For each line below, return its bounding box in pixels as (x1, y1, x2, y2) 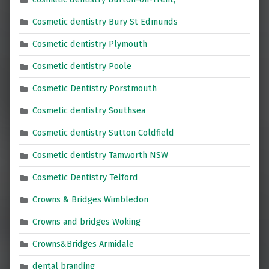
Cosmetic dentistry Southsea (32, 105, 146, 116)
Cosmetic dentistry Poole (32, 61, 132, 72)
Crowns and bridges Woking (32, 216, 141, 228)
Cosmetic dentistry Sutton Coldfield (32, 127, 175, 139)
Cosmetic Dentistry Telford (32, 172, 139, 183)
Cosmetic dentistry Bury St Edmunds (32, 16, 178, 28)
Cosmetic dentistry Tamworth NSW (32, 150, 169, 161)
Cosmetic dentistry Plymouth (32, 38, 148, 50)
